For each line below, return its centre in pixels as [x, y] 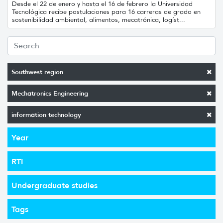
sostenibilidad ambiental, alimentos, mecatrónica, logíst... [99, 19]
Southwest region [37, 72]
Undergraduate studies [55, 185]
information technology [46, 114]
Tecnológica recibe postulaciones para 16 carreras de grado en [106, 11]
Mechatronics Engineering [50, 93]
